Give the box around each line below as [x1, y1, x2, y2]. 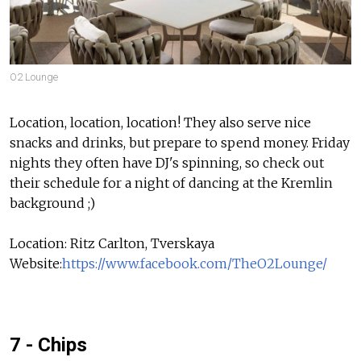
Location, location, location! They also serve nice [10, 114, 311, 131]
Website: [10, 255, 62, 272]
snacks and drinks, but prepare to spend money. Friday [10, 134, 350, 151]
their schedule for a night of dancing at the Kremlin [10, 174, 333, 191]
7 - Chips [10, 333, 87, 356]
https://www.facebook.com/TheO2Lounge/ [62, 255, 327, 272]
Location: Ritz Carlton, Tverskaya [10, 234, 214, 251]
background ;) [10, 194, 95, 211]
